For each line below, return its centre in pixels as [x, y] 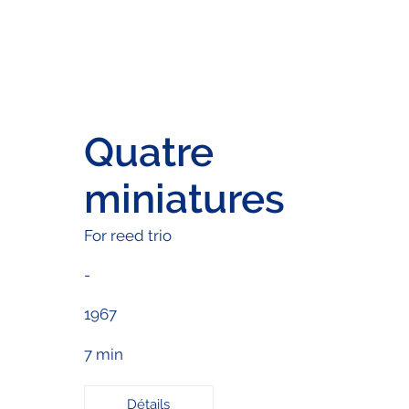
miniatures [184, 198]
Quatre [148, 152]
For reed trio [127, 235]
